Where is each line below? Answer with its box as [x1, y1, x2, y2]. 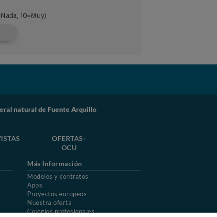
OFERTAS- [52, 134, 86, 142]
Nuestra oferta [27, 199, 72, 206]
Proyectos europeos [27, 190, 87, 198]
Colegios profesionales [27, 207, 94, 215]
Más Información [27, 160, 82, 168]
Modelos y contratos [27, 172, 89, 180]
